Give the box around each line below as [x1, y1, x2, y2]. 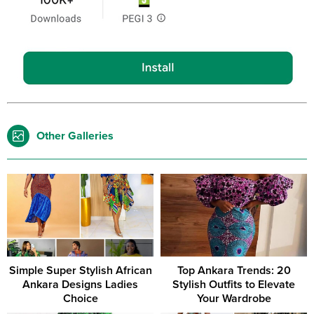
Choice [62, 291, 98, 306]
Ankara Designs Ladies [22, 277, 138, 292]
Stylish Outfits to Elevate [172, 277, 295, 292]
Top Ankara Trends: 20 [177, 263, 291, 278]
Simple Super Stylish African [8, 263, 152, 278]
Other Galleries [36, 129, 114, 144]
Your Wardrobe [196, 291, 271, 306]
